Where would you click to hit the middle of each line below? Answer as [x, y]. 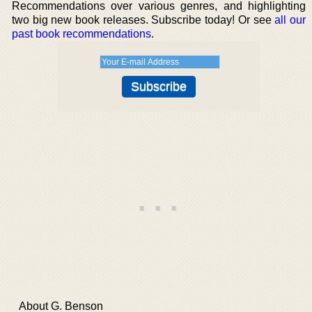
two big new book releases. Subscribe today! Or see [143, 20]
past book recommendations [81, 34]
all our [290, 20]
